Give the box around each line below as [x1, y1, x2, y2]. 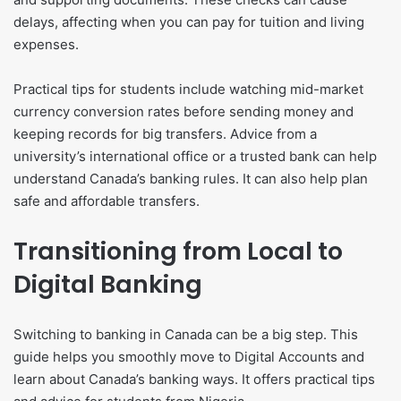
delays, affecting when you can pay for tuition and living [13, 13, 364, 31]
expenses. [13, 36, 79, 54]
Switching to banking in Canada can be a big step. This [13, 326, 358, 344]
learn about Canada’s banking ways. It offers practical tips [13, 371, 375, 388]
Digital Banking [13, 268, 202, 302]
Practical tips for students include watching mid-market [13, 81, 363, 98]
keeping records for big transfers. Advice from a [13, 125, 317, 143]
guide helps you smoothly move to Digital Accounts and [13, 348, 364, 366]
